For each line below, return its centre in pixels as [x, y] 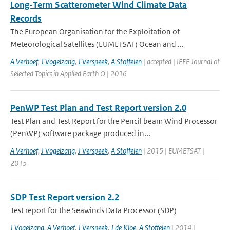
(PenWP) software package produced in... [80, 133]
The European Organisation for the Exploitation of [95, 32]
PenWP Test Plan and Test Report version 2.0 [98, 108]
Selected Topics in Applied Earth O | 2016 [69, 74]
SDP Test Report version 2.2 [65, 197]
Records [26, 18]
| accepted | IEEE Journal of [180, 61]
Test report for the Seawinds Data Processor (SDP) [93, 210]
